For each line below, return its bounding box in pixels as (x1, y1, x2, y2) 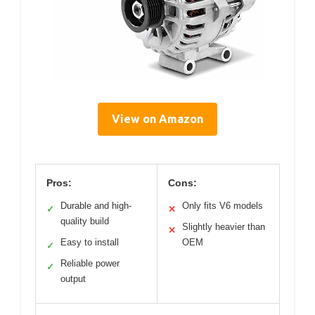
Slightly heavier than (182, 221, 265, 232)
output (60, 274, 86, 284)
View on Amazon (112, 112, 203, 125)
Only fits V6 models (182, 200, 263, 211)
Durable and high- (60, 200, 131, 211)
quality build (60, 216, 109, 226)
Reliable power (60, 258, 120, 269)
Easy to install (60, 237, 119, 247)
